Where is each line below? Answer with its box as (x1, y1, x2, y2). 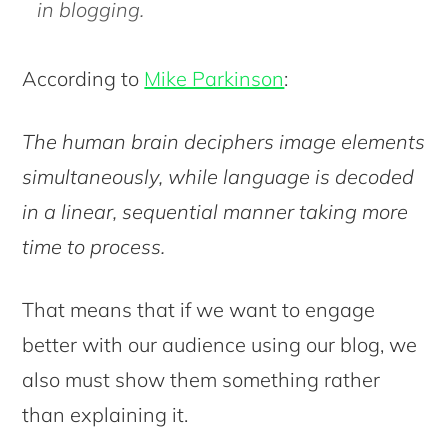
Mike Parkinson (144, 65, 285, 91)
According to (22, 65, 145, 91)
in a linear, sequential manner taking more (22, 198, 409, 224)
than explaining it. (22, 401, 189, 427)
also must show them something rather (22, 366, 381, 392)
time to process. (22, 233, 166, 259)
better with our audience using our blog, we (22, 331, 418, 357)
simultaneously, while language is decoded (22, 163, 415, 189)
